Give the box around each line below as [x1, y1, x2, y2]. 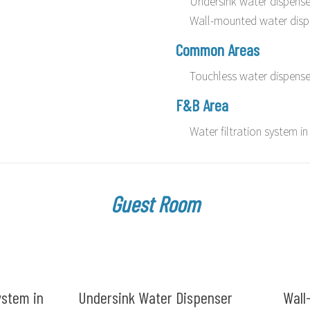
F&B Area [176, 94, 228, 115]
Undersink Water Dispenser [77, 286, 232, 307]
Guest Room [110, 190, 200, 217]
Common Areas [176, 39, 259, 60]
